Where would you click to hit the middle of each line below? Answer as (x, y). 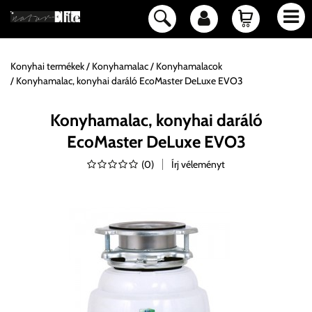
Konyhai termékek (47, 66)
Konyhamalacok (189, 66)
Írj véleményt (198, 164)
